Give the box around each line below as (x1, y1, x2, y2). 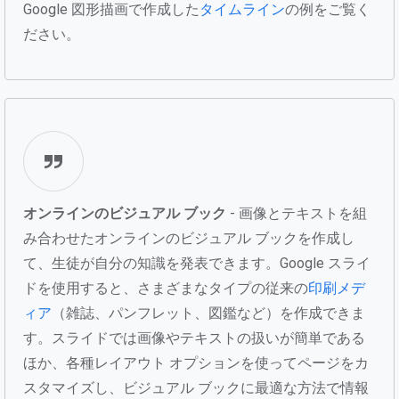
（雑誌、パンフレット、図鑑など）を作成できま (52, 304, 365, 322)
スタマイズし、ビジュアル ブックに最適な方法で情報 (23, 379, 369, 396)
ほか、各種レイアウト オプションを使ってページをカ (23, 354, 369, 371)
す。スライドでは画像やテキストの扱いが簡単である (23, 329, 365, 346)
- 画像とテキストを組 (226, 204, 367, 222)
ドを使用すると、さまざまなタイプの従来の (23, 279, 308, 297)
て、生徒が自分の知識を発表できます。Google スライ (23, 254, 370, 272)
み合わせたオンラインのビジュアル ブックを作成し (23, 229, 354, 247)
